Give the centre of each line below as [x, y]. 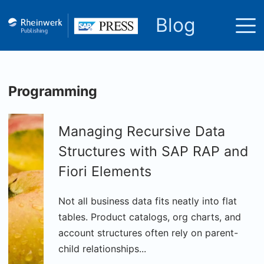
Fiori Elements [105, 171]
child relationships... [102, 249]
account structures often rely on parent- [148, 233]
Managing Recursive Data [142, 131]
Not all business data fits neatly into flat [148, 201]
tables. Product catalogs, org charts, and [150, 217]
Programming [53, 91]
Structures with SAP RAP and [153, 151]
